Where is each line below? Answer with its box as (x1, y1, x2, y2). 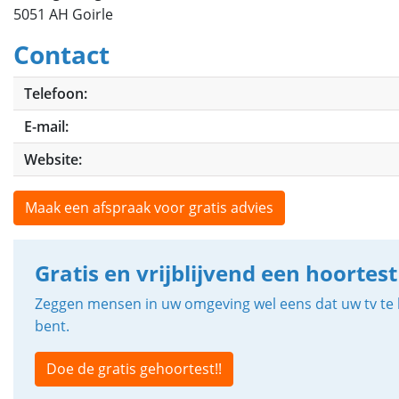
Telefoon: (24, 84, 87, 103)
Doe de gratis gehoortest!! (46, 359, 222, 379)
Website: (24, 150, 82, 169)
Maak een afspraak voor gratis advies (25, 198, 273, 217)
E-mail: (24, 117, 69, 136)
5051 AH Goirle (13, 4, 113, 24)
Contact (13, 37, 110, 71)
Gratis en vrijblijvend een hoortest (35, 258, 397, 288)
